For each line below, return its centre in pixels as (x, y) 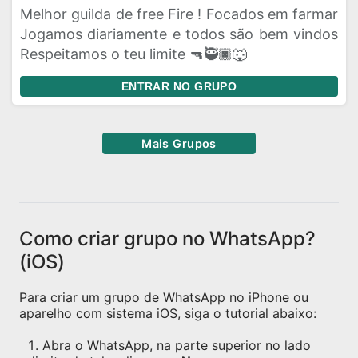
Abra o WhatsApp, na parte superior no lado (177, 345)
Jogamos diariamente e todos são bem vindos (179, 34)
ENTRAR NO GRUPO (179, 86)
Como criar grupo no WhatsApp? (167, 239)
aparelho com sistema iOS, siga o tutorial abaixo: (168, 313)
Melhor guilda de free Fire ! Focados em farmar (179, 14)
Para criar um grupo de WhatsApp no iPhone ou (164, 297)
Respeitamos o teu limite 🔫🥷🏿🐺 (133, 54)
